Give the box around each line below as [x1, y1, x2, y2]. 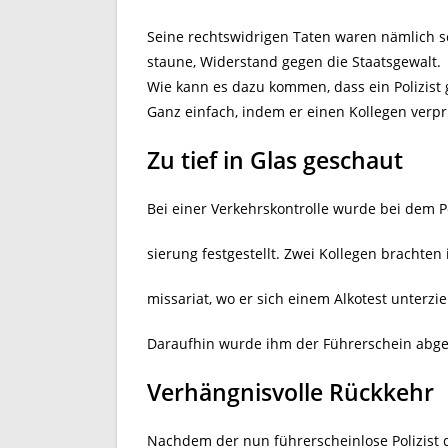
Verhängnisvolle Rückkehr [147, 376, 434, 408]
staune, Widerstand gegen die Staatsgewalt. [147, 52, 441, 71]
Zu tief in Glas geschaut [147, 144, 403, 176]
